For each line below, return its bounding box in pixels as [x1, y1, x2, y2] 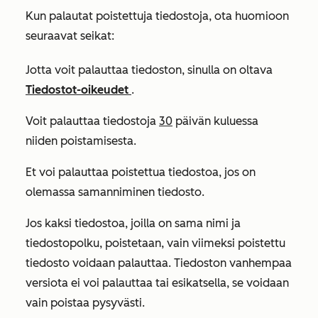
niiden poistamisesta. [26, 133, 136, 148]
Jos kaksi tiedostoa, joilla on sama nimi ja [26, 216, 241, 230]
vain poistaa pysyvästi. [26, 295, 145, 309]
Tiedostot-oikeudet [26, 82, 131, 97]
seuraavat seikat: [26, 28, 114, 43]
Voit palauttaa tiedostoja [26, 114, 159, 128]
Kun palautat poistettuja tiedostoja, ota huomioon [26, 9, 289, 23]
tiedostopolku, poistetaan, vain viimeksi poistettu [26, 236, 285, 250]
